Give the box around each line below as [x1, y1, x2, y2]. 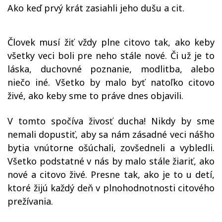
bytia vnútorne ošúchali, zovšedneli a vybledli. [7, 142, 215, 154]
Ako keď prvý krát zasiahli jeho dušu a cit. [7, 2, 184, 14]
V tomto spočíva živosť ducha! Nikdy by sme [7, 115, 215, 127]
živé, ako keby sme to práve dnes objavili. [7, 90, 183, 102]
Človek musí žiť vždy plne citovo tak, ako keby [7, 36, 215, 48]
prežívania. [7, 195, 53, 207]
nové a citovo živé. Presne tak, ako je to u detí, [7, 168, 215, 180]
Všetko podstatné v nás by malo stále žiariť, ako [7, 155, 215, 167]
